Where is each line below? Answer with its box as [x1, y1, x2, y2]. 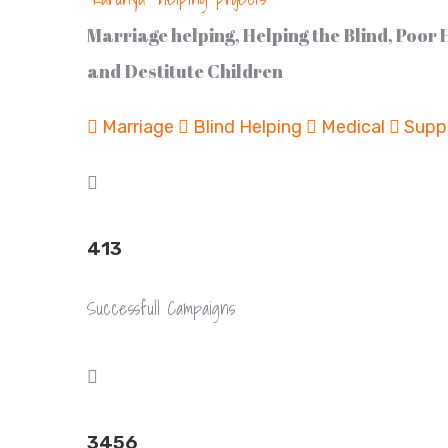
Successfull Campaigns [87, 294, 235, 323]
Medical [317, 116, 389, 138]
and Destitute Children [87, 59, 283, 83]
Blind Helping [189, 116, 306, 138]
